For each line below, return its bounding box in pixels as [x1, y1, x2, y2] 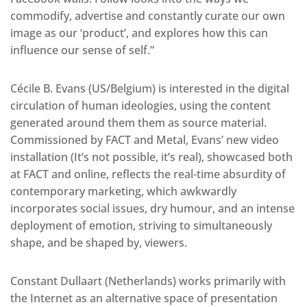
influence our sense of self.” [10, 42, 154, 58]
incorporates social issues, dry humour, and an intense [10, 200, 295, 216]
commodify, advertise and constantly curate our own [10, 8, 285, 23]
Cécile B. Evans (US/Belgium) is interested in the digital [10, 80, 289, 96]
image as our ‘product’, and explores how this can [10, 25, 268, 40]
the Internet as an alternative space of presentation [10, 290, 278, 306]
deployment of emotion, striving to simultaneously [10, 217, 272, 233]
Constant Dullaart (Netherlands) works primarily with [10, 273, 286, 288]
